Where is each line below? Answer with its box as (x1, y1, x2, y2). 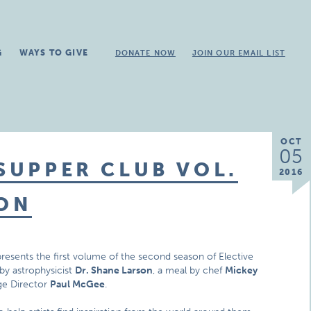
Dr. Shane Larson (75, 264, 153, 276)
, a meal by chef (153, 264, 226, 276)
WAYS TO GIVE (19, 48, 88, 58)
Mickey (225, 264, 258, 276)
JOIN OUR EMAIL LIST (192, 49, 285, 58)
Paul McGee (50, 278, 106, 290)
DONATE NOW (115, 49, 176, 58)
